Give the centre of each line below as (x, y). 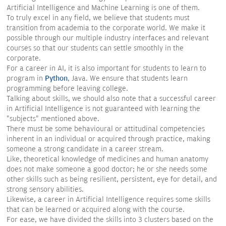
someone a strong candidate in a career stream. (85, 149)
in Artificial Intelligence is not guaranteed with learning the (103, 109)
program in (26, 79)
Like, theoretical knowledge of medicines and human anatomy (107, 159)
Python (56, 79)
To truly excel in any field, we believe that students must (98, 18)
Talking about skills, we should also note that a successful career (111, 99)
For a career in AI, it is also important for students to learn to (106, 69)
